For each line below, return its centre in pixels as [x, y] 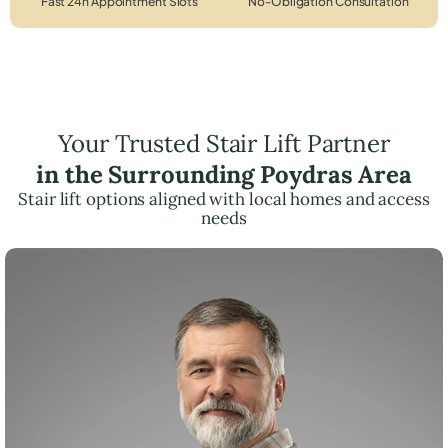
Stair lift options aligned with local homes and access [224, 198]
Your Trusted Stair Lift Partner [224, 143]
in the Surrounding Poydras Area [224, 174]
